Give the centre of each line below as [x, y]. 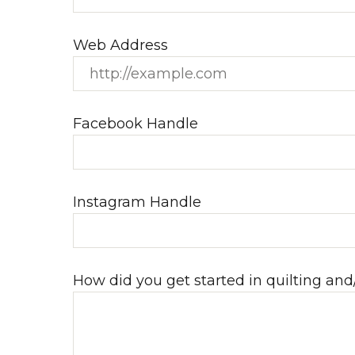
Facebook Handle [136, 124]
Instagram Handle [137, 202]
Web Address [120, 45]
